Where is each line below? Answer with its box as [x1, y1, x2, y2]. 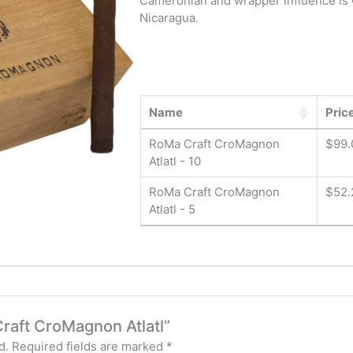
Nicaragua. [139, 9, 199, 25]
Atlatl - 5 [148, 202, 195, 217]
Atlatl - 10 [148, 154, 201, 169]
